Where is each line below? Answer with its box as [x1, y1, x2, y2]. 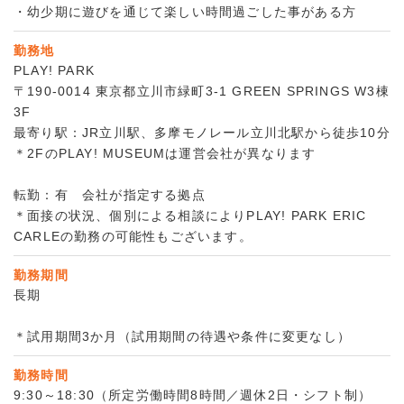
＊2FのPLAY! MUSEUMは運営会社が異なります [14, 146, 317, 161]
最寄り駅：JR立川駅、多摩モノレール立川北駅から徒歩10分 [14, 125, 390, 141]
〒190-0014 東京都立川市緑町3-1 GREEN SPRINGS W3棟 [14, 84, 390, 99]
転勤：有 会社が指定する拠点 [14, 188, 206, 203]
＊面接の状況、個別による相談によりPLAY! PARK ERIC [14, 208, 367, 224]
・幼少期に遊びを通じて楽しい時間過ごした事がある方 [14, 5, 357, 20]
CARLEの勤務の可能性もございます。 [14, 229, 252, 244]
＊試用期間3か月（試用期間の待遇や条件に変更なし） [14, 329, 351, 344]
